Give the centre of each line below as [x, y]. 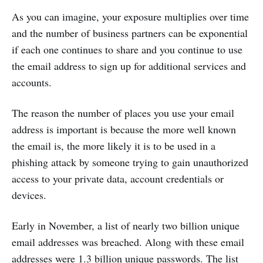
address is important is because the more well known [124, 129]
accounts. [32, 82]
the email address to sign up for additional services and [129, 66]
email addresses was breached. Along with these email [128, 242]
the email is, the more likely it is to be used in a [114, 146]
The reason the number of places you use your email [123, 113]
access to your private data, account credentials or [118, 178]
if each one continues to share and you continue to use [127, 49]
